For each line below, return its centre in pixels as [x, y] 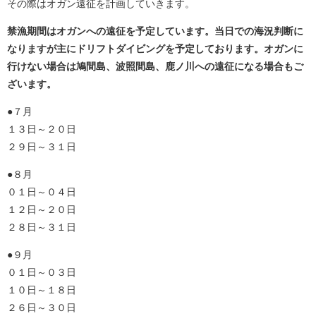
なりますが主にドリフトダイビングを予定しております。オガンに [155, 49]
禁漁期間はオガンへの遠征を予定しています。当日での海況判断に [155, 31]
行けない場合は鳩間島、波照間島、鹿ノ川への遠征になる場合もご [155, 67]
